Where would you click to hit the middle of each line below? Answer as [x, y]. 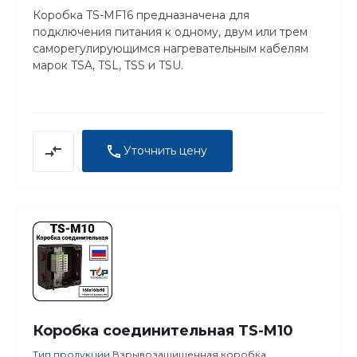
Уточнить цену [165, 150]
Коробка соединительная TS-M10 [163, 331]
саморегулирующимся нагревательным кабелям [171, 48]
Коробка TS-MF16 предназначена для [141, 15]
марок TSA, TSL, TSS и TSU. [108, 65]
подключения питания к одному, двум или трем [170, 31]
